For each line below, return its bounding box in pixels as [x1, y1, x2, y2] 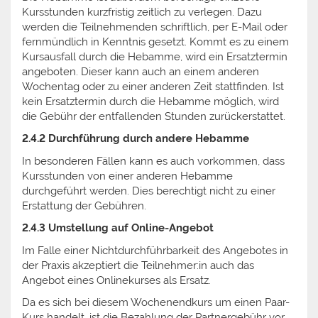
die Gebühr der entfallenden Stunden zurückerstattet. [22, 109, 285, 123]
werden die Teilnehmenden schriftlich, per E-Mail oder [22, 20, 287, 33]
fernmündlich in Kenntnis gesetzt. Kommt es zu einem [22, 35, 289, 48]
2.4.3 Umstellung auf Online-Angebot [22, 221, 214, 234]
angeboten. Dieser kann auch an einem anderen [22, 65, 259, 78]
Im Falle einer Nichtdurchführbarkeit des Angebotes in [22, 243, 288, 257]
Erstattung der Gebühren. [22, 199, 146, 212]
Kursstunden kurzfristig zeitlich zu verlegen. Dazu [22, 5, 262, 18]
